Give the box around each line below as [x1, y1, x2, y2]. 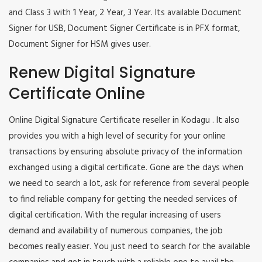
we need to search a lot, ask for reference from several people [9, 177, 249, 191]
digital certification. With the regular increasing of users [9, 208, 221, 223]
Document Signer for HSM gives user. [9, 37, 151, 52]
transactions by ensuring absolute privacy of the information [9, 145, 242, 160]
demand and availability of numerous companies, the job [9, 224, 223, 239]
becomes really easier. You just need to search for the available [9, 240, 250, 254]
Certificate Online [9, 83, 145, 105]
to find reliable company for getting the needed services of [9, 192, 237, 207]
